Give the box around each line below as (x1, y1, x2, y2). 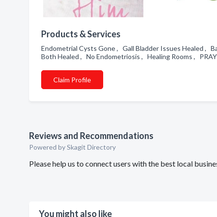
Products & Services (41, 29, 121, 39)
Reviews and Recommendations (29, 130, 154, 141)
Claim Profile (53, 76, 91, 84)
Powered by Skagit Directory (29, 143, 116, 151)
